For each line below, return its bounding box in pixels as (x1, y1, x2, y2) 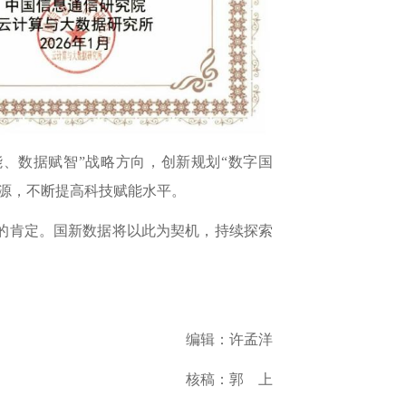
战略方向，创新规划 (84, 154, 222, 170)
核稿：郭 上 (186, 372, 273, 388)
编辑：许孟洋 (186, 332, 273, 348)
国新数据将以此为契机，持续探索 (53, 223, 274, 239)
